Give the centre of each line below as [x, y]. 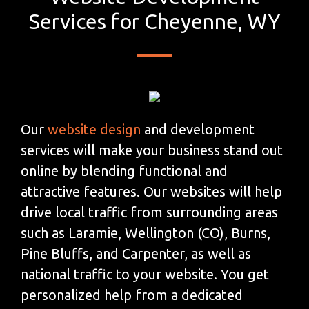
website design [94, 129]
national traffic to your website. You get [145, 274]
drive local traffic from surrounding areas [149, 212]
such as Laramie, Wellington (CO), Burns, [146, 232]
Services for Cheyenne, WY [154, 21]
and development [198, 129]
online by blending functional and [124, 170]
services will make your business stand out [152, 150]
